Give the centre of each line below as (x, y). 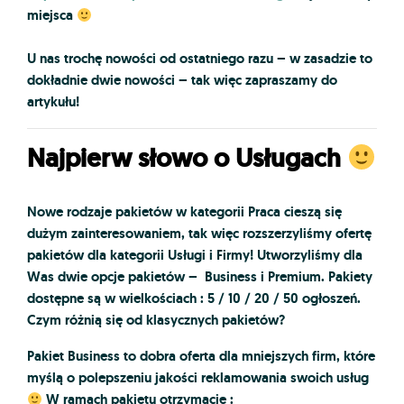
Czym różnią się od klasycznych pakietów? (156, 321)
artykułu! (53, 102)
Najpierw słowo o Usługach (187, 159)
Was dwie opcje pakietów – (116, 277)
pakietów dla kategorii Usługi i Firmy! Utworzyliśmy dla (195, 256)
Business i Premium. (265, 277)
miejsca (52, 16)
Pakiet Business (73, 357)
